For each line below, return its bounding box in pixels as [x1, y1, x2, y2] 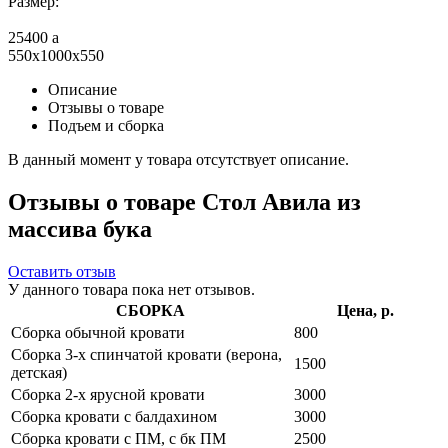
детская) [11, 363, 67, 381]
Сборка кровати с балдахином [11, 407, 217, 425]
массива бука [8, 215, 152, 242]
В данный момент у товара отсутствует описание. [8, 150, 349, 168]
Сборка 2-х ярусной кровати [11, 385, 205, 403]
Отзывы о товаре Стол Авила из [8, 188, 361, 215]
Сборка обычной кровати [11, 323, 185, 341]
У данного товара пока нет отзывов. [8, 280, 255, 298]
